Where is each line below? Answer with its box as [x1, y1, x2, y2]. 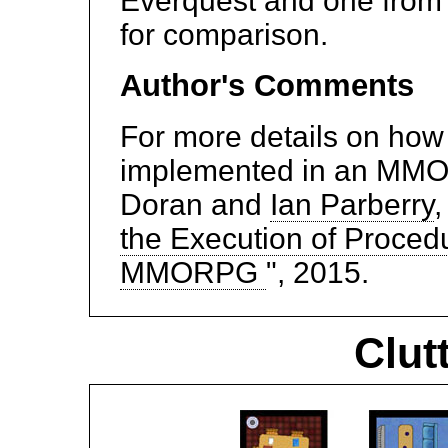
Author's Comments [120, 68, 414, 104]
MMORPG [120, 256, 266, 290]
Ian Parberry [270, 188, 434, 222]
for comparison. [120, 18, 328, 52]
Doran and [120, 188, 270, 222]
